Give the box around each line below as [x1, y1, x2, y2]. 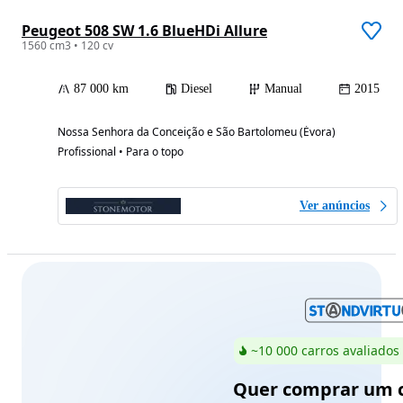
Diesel [181, 81, 212, 95]
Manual [264, 81, 302, 95]
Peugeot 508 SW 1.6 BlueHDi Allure [22, 20, 267, 40]
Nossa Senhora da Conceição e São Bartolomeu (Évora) [58, 123, 336, 139]
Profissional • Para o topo [58, 143, 184, 159]
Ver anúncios [300, 198, 370, 212]
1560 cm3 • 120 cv [22, 37, 113, 53]
